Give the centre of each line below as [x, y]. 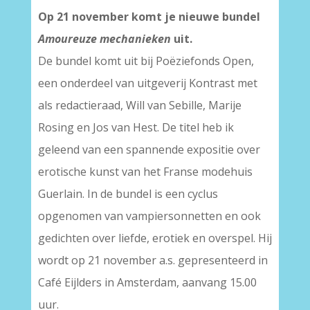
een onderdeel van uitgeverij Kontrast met [147, 83]
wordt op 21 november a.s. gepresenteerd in [153, 260]
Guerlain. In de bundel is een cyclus [128, 194]
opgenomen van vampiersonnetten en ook [149, 216]
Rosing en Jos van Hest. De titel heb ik [136, 127]
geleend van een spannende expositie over [149, 149]
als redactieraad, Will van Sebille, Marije [139, 105]
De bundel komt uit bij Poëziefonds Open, [146, 61]
